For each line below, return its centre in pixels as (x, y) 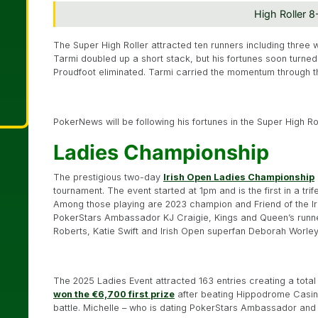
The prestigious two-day (108, 177)
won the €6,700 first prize (114, 294)
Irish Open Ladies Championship (239, 177)
